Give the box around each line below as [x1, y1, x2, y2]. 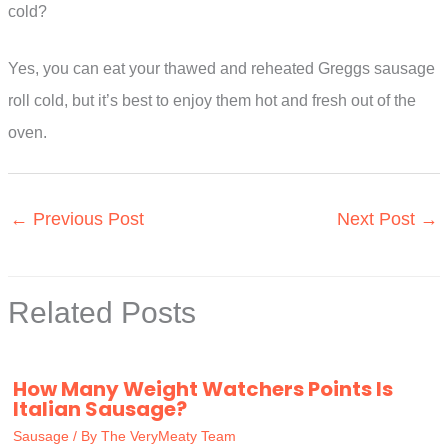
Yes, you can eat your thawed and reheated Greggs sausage [8, 60, 435, 78]
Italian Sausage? [13, 395, 187, 424]
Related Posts [8, 296, 196, 330]
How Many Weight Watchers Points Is [13, 375, 393, 404]
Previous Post [28, 209, 144, 230]
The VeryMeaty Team [101, 428, 236, 445]
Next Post [337, 209, 420, 230]
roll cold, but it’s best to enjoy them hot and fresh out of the [8, 92, 416, 110]
